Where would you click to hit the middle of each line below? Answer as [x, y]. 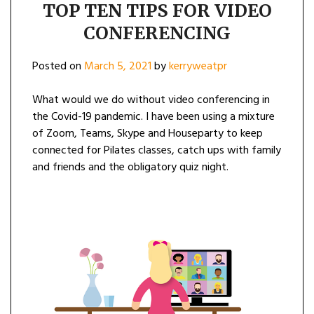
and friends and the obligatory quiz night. [130, 167]
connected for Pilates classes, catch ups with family [157, 150]
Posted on [58, 66]
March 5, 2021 [118, 66]
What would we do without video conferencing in [151, 100]
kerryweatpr [198, 66]
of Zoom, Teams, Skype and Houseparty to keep [148, 134]
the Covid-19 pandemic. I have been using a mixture [153, 117]
